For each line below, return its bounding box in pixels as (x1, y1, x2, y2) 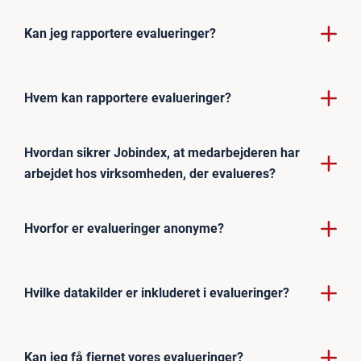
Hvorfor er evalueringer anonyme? (24, 220, 224, 236)
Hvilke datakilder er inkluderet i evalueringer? (24, 284, 289, 301)
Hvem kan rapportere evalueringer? (24, 89, 231, 106)
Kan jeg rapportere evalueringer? (24, 25, 216, 41)
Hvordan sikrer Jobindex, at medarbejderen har (24, 144, 300, 160)
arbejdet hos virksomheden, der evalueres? (24, 165, 276, 181)
